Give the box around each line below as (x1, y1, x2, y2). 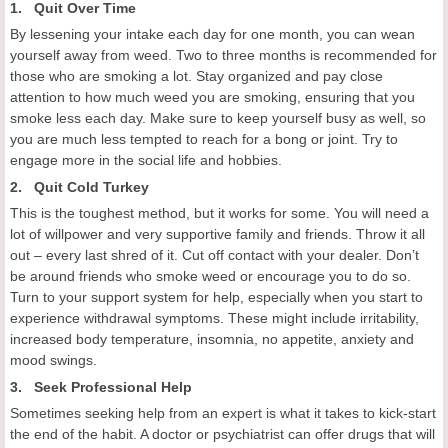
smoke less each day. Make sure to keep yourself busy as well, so (10, 110, 426, 126)
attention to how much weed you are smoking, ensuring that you (10, 89, 415, 105)
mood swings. (10, 352, 97, 368)
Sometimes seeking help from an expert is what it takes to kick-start (10, 405, 436, 421)
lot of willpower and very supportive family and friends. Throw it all (10, 226, 425, 242)
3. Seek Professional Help (10, 379, 192, 395)
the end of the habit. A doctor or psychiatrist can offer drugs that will (10, 426, 435, 442)
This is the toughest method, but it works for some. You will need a (10, 205, 429, 221)
